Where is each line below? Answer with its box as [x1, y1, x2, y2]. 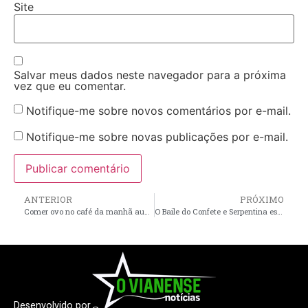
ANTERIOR [24, 193, 72, 205]
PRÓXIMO [240, 193, 284, 205]
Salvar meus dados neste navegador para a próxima [14, 68, 286, 82]
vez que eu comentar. [14, 79, 126, 93]
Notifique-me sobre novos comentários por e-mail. [26, 104, 291, 118]
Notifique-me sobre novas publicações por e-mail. [26, 130, 288, 144]
